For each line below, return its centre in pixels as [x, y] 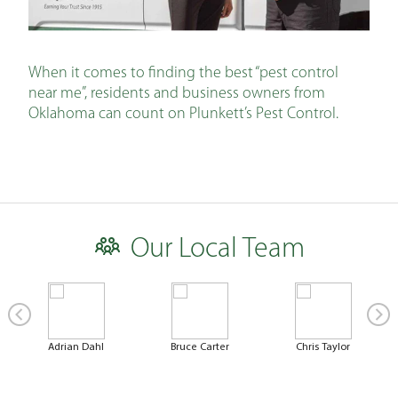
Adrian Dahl [76, 346]
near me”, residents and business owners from [177, 94]
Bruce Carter [199, 346]
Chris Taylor [323, 346]
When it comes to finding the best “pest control [183, 74]
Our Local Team [217, 250]
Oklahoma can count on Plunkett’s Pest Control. [183, 115]
